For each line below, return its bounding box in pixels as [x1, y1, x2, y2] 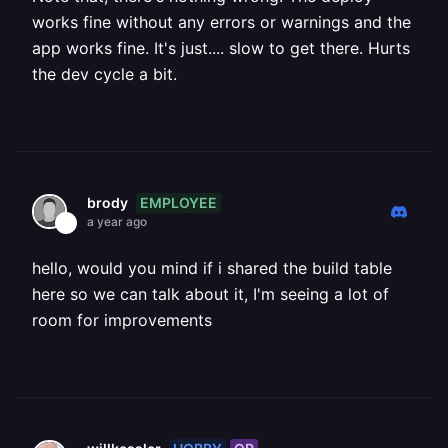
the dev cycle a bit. [32, 64, 177, 84]
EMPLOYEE [140, 193, 217, 211]
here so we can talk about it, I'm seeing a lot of [32, 284, 389, 304]
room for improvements [32, 310, 212, 330]
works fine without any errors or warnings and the [32, 12, 411, 32]
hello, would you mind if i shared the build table [32, 258, 392, 278]
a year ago [87, 214, 147, 229]
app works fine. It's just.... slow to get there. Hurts [32, 38, 410, 58]
